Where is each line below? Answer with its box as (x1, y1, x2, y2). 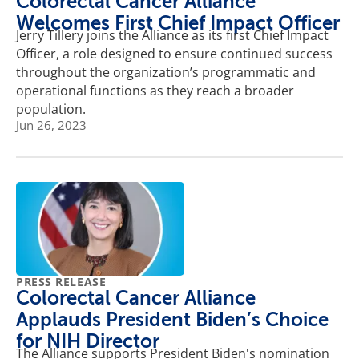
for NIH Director (16, 330, 159, 353)
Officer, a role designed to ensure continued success (16, 44, 333, 63)
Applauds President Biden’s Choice (16, 309, 329, 332)
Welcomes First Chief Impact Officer (16, 11, 340, 34)
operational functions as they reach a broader (16, 81, 294, 99)
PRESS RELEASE (16, 274, 107, 290)
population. (16, 99, 86, 118)
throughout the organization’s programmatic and (16, 63, 316, 81)
